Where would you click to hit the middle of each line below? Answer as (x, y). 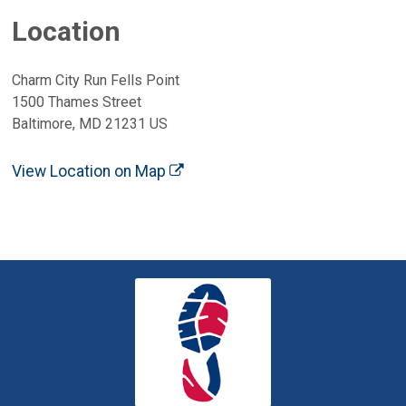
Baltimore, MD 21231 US (90, 123)
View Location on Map (91, 171)
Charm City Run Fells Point (96, 80)
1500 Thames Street (77, 101)
